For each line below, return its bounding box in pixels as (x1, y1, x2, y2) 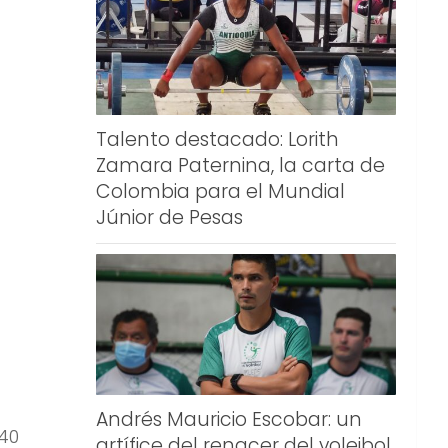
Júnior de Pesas (96, 203, 243, 231)
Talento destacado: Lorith (96, 125, 339, 153)
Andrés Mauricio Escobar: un (96, 405, 362, 433)
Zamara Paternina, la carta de (96, 151, 385, 179)
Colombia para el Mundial (96, 177, 345, 205)
